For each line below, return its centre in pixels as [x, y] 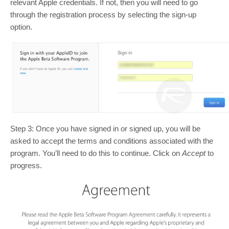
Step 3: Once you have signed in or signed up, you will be [105, 128]
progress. [26, 165]
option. [21, 27]
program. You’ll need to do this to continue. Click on [96, 153]
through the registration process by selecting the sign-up [103, 14]
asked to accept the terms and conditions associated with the [112, 141]
